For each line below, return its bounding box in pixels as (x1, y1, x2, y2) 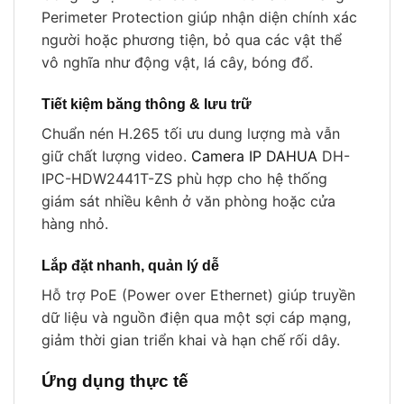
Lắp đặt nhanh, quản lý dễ (41, 258, 219, 274)
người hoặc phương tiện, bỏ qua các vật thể (41, 31, 342, 50)
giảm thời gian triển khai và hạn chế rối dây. (41, 331, 340, 350)
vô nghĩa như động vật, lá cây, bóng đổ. (41, 53, 313, 72)
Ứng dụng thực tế (41, 371, 188, 390)
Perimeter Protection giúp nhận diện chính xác (41, 8, 357, 27)
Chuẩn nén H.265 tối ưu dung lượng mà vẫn (41, 124, 340, 143)
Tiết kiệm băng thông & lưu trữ (41, 96, 252, 113)
